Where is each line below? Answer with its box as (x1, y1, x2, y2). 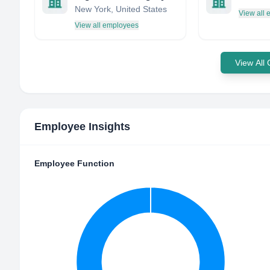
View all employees (75, 21, 139, 30)
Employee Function (34, 159, 115, 168)
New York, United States (75, 4, 167, 14)
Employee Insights (34, 121, 130, 133)
